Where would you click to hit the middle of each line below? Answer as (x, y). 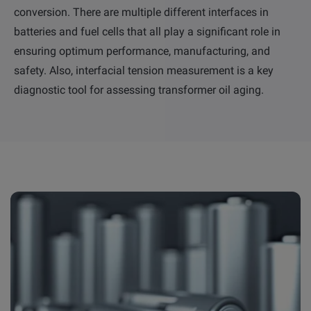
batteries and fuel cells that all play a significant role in (147, 31)
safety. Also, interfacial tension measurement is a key (144, 70)
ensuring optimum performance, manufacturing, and (142, 51)
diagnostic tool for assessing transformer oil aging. (139, 90)
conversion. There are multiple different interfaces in (141, 12)
